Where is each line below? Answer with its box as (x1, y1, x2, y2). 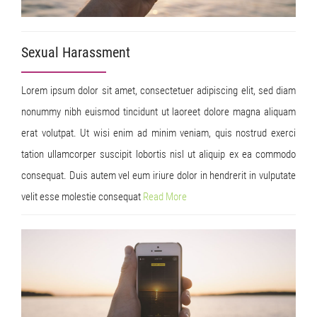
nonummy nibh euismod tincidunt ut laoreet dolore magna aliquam (21, 105, 296, 119)
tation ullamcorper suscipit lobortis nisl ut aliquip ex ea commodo (21, 148, 296, 161)
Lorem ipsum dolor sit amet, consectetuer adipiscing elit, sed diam (21, 84, 296, 98)
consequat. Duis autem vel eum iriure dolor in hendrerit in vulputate (21, 169, 296, 183)
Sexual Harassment (21, 44, 130, 62)
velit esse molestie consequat (21, 190, 143, 204)
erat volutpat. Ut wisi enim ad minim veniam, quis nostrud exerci (21, 127, 296, 140)
